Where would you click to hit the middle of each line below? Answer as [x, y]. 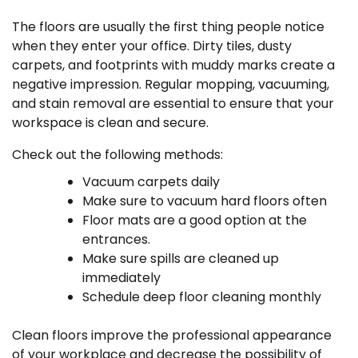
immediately [121, 277]
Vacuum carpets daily [151, 181]
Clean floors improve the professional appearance [172, 335]
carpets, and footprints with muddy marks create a [173, 65]
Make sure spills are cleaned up [181, 258]
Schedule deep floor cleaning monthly [202, 296]
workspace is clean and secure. [110, 122]
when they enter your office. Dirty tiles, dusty [152, 46]
